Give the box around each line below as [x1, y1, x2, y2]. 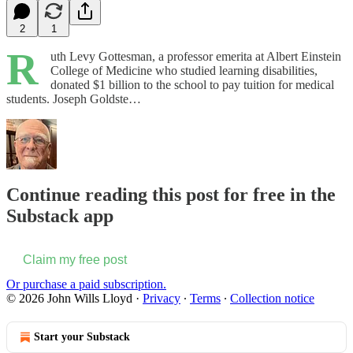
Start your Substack [34, 331, 130, 344]
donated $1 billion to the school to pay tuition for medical [50, 77, 334, 91]
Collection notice [230, 292, 314, 306]
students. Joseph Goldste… [6, 91, 141, 106]
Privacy [143, 292, 180, 306]
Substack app [6, 206, 113, 227]
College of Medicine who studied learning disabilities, [50, 63, 318, 77]
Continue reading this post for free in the [6, 184, 336, 206]
